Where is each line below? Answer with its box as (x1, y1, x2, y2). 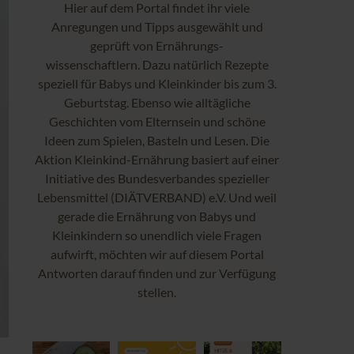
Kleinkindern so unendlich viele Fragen (52, 227, 262, 243)
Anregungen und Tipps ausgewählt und (51, 18, 263, 34)
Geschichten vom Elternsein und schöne (48, 113, 265, 129)
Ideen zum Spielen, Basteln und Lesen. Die (44, 132, 269, 148)
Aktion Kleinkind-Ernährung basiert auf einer (35, 151, 279, 167)
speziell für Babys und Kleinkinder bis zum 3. (37, 75, 277, 91)
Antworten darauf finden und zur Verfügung (38, 265, 276, 281)
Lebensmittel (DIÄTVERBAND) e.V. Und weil (37, 189, 277, 205)
